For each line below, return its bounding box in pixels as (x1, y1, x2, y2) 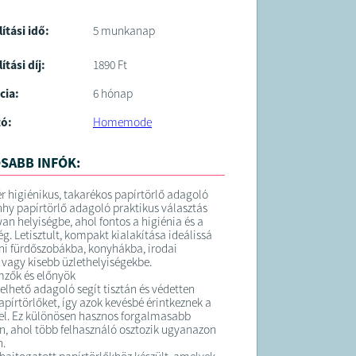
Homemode (93, 114, 152, 130)
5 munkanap (93, 23, 155, 38)
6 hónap (93, 86, 133, 102)
